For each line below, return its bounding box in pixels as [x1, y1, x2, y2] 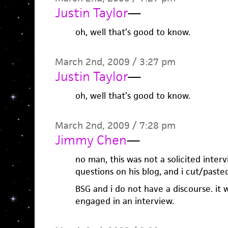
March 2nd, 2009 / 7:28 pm [54, 119, 176, 132]
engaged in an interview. [75, 195, 174, 207]
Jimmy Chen [54, 132, 127, 148]
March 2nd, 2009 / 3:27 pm [54, 55, 176, 68]
